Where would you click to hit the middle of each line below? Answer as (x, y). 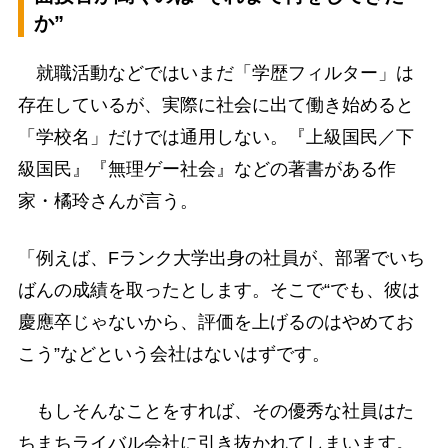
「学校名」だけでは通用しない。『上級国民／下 (215, 136)
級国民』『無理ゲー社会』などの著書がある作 (206, 168)
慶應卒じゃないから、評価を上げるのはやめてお (215, 322)
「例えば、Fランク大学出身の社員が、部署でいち (221, 258)
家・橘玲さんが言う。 (107, 200)
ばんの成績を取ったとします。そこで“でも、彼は (218, 290)
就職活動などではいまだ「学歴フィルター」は (215, 72)
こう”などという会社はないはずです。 (173, 354)
